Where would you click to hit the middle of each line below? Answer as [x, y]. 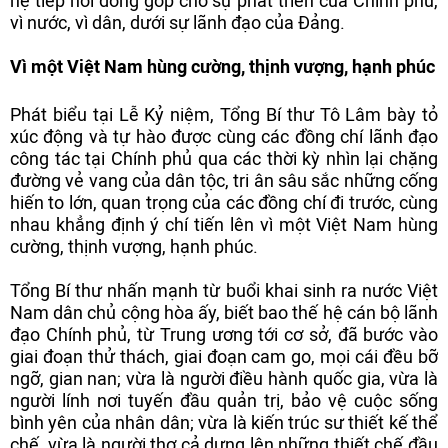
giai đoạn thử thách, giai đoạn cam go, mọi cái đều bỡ [224, 356]
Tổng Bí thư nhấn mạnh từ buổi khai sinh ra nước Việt [224, 290]
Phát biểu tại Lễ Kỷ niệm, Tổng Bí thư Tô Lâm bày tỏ [224, 114]
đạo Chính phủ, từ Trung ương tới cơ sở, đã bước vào [224, 334]
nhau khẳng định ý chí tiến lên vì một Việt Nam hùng [224, 224]
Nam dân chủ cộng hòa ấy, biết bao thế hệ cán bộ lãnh [224, 312]
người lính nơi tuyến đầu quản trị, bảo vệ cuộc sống [224, 400]
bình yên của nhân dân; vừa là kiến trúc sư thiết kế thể [224, 422]
